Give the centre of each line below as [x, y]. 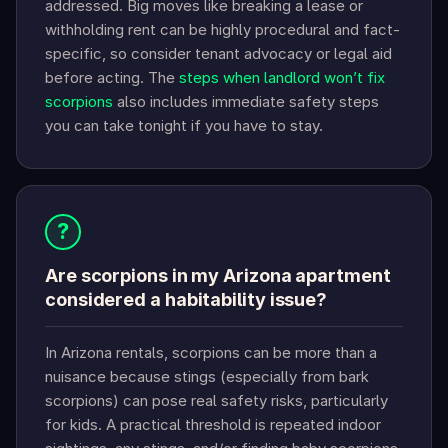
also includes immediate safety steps [246, 102]
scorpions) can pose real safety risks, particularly [216, 401]
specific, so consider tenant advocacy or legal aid [218, 54]
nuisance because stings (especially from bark [207, 377]
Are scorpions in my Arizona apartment [218, 276]
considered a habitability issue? [186, 300]
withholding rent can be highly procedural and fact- [222, 30]
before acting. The [112, 78]
